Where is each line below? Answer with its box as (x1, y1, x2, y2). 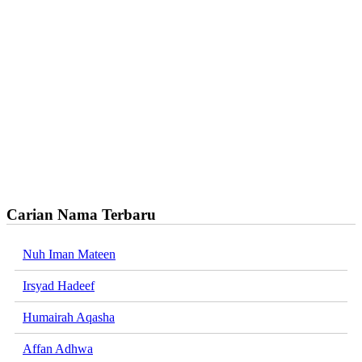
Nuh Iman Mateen (23, 247, 116, 262)
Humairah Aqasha (23, 310, 115, 325)
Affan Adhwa (23, 342, 93, 356)
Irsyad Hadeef (23, 279, 95, 293)
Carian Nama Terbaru (6, 205, 156, 223)
